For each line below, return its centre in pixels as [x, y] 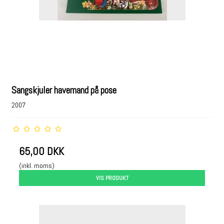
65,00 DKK [42, 151]
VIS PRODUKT [112, 178]
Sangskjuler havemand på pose [64, 90]
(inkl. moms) [37, 165]
